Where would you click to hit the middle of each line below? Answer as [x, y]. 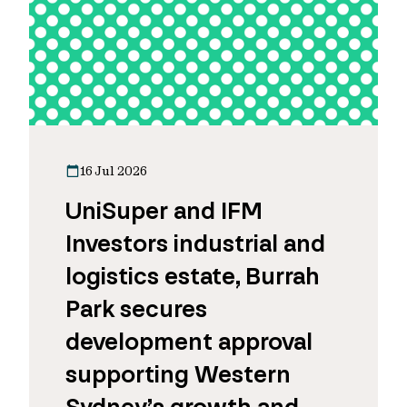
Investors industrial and [195, 243]
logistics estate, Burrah [193, 276]
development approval [189, 342]
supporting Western [178, 374]
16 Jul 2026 [114, 171]
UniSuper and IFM [164, 211]
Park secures [136, 309]
